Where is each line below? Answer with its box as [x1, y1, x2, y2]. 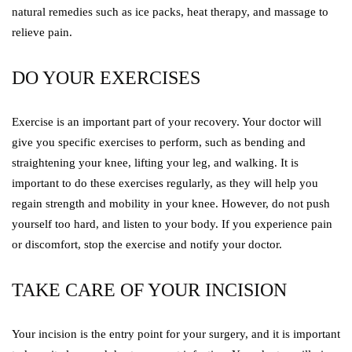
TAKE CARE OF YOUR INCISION [12, 280, 287, 301]
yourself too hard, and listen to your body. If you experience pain [12, 218, 332, 231]
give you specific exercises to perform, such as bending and [12, 136, 306, 149]
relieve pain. [12, 26, 72, 39]
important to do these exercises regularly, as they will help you [12, 177, 318, 190]
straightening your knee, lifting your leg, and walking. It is [12, 156, 299, 170]
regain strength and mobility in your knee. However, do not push [12, 197, 330, 211]
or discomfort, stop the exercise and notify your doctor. [12, 238, 282, 251]
